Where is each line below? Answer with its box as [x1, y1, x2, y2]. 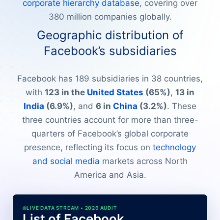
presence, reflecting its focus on [24, 142, 153, 152]
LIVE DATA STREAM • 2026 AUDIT [27, 205, 117, 211]
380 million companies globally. [48, 12, 172, 22]
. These [167, 101, 196, 111]
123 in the [45, 87, 87, 97]
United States [87, 87, 143, 97]
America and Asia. [74, 169, 146, 180]
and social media [32, 156, 100, 166]
